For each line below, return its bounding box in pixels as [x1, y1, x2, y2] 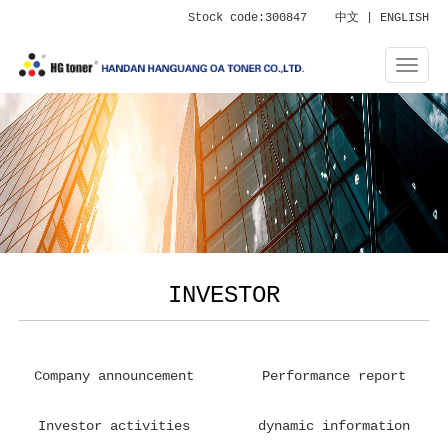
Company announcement [34, 368, 195, 385]
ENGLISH [379, 11, 429, 25]
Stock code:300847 [187, 11, 335, 25]
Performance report [261, 368, 406, 385]
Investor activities [38, 418, 191, 435]
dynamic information [257, 418, 410, 435]
